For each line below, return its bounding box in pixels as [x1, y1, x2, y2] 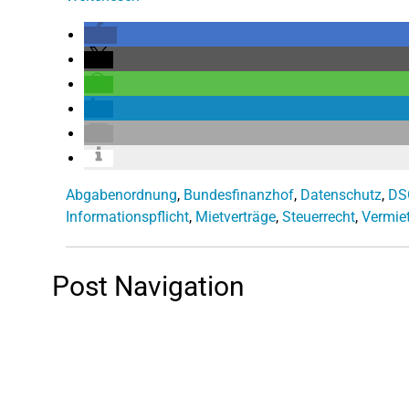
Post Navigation [52, 269, 245, 302]
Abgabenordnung [66, 185, 177, 204]
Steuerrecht [282, 207, 355, 225]
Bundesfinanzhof [184, 185, 294, 204]
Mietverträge [195, 207, 276, 225]
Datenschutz [300, 185, 382, 204]
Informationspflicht [66, 207, 189, 225]
